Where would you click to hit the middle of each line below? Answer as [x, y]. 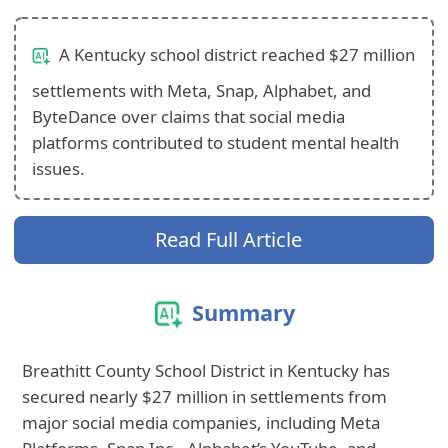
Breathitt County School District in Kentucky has [206, 371]
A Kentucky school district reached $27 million [235, 55]
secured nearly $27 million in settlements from [205, 397]
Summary [243, 313]
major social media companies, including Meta [201, 423]
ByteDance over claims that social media [189, 117]
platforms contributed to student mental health [216, 143]
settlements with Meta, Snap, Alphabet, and [202, 91]
